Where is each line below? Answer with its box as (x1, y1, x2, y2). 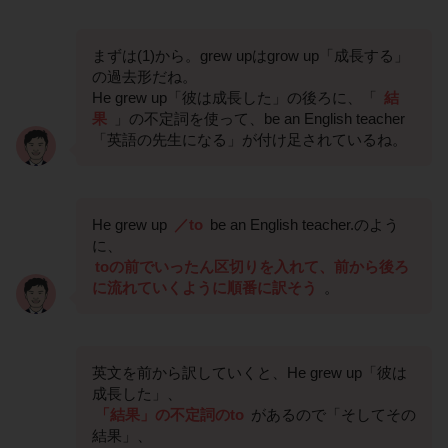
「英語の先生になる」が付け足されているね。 (92, 131, 407, 149)
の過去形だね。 (92, 68, 197, 86)
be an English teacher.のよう (206, 216, 399, 234)
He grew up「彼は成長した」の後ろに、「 (92, 89, 381, 107)
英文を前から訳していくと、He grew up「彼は (92, 364, 407, 382)
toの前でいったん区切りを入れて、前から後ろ (95, 258, 409, 276)
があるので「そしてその (247, 406, 416, 424)
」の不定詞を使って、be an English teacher (110, 110, 405, 128)
